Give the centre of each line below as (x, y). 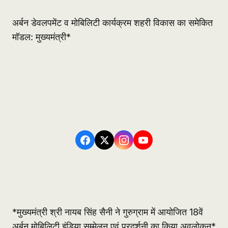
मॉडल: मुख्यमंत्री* (41, 37)
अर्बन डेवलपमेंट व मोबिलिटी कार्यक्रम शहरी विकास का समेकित (112, 23)
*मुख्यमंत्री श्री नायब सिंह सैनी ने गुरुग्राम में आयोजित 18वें (108, 212)
